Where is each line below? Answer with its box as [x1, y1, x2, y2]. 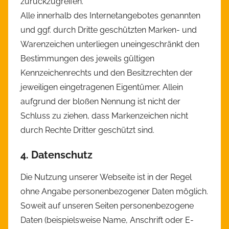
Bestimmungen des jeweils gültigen [20, 54, 154, 64]
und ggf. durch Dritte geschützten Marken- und [20, 25, 197, 35]
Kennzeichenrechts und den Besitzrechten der [20, 68, 193, 78]
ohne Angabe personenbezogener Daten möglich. [20, 187, 208, 197]
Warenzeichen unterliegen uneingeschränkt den [20, 39, 199, 50]
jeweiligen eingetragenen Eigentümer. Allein [20, 82, 183, 93]
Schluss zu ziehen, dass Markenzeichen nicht [20, 111, 188, 121]
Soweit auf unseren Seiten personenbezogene [20, 201, 194, 211]
